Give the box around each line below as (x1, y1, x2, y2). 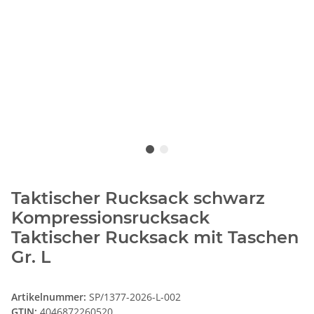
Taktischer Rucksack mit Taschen (11, 226, 299, 247)
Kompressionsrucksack (11, 207, 210, 228)
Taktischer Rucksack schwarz (11, 187, 265, 208)
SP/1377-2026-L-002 (89, 289, 181, 303)
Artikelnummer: (11, 289, 89, 303)
